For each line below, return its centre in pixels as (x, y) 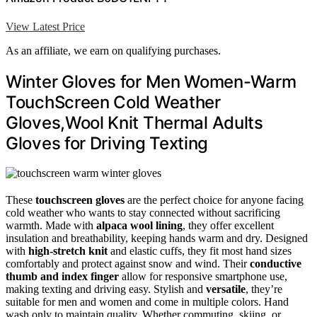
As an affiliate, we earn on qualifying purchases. (113, 50)
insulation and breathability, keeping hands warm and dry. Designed (157, 238)
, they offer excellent (228, 226)
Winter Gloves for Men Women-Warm (151, 81)
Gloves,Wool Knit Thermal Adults (134, 122)
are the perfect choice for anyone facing (214, 200)
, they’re (264, 289)
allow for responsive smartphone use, (203, 277)
